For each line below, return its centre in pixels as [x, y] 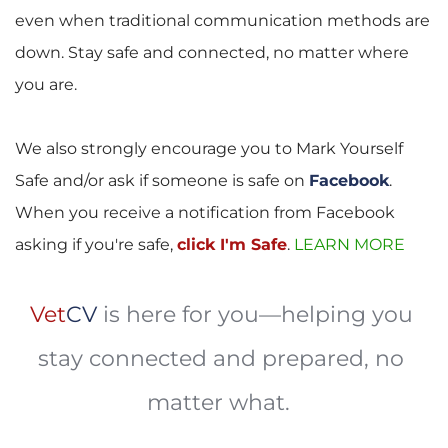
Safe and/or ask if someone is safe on [162, 181]
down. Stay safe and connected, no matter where [212, 53]
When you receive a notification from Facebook [205, 213]
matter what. [221, 403]
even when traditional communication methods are [222, 21]
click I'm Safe [232, 245]
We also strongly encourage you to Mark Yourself [209, 149]
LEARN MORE [351, 245]
